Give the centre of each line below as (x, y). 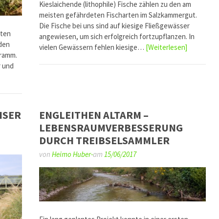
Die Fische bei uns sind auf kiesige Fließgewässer (115, 26)
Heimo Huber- (73, 154)
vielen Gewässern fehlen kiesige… (93, 47)
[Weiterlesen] (167, 47)
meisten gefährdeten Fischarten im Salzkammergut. (118, 15)
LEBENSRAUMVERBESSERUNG (111, 127)
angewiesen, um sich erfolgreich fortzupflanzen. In (117, 37)
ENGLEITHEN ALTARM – (94, 115)
